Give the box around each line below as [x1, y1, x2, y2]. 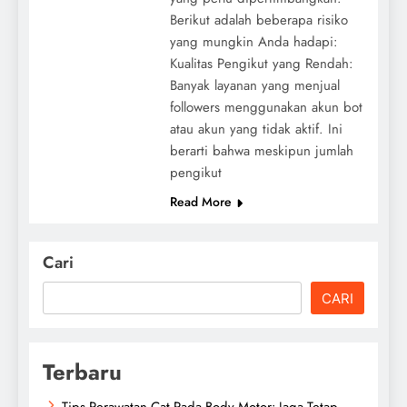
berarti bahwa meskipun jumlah [169, 140, 353, 161]
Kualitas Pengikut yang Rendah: [169, 53, 353, 74]
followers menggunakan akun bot [169, 96, 362, 117]
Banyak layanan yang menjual [169, 74, 340, 95]
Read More [169, 192, 232, 211]
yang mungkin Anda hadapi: [169, 31, 338, 52]
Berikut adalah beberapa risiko [169, 9, 348, 30]
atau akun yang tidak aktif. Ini [169, 118, 342, 139]
